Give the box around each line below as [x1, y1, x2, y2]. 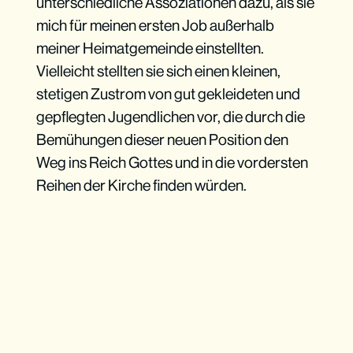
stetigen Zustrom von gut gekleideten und [35, 85, 300, 103]
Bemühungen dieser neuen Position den [35, 131, 288, 149]
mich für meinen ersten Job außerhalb [35, 17, 274, 35]
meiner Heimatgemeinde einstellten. [35, 39, 264, 58]
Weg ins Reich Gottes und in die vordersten [35, 154, 308, 172]
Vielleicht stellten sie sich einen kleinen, [35, 62, 281, 80]
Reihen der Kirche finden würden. [35, 176, 247, 195]
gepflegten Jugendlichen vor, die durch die [35, 108, 305, 126]
